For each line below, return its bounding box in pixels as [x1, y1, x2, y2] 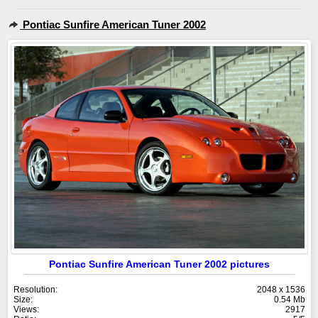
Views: [13, 304, 39, 314]
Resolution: [13, 284, 57, 295]
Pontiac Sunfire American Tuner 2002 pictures [49, 258, 270, 270]
